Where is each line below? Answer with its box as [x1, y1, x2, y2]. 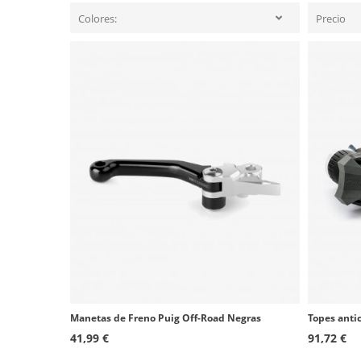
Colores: [78, 11, 117, 27]
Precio [316, 11, 346, 27]
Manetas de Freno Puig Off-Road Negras [70, 310, 261, 325]
